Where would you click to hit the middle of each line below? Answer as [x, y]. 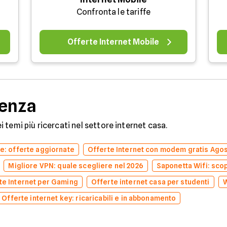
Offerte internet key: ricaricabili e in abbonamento [89, 198]
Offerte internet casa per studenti [150, 182]
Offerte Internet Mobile [113, 42]
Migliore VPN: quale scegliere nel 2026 [76, 165]
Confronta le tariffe [113, 12]
